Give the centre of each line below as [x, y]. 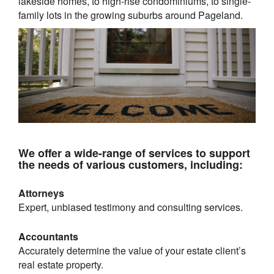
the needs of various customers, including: [131, 164]
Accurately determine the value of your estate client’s [132, 250]
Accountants [48, 236]
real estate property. [61, 264]
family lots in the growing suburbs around [108, 15]
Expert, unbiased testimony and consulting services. [131, 207]
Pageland [219, 15]
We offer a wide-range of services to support [134, 153]
